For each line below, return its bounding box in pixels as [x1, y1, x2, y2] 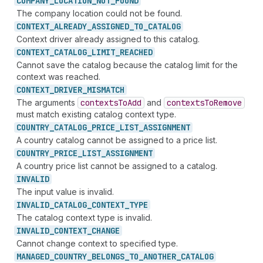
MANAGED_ [16, 251, 54, 262]
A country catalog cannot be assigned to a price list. [16, 135, 217, 145]
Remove [214, 97, 242, 108]
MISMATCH [87, 85, 124, 95]
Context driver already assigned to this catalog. [16, 34, 200, 44]
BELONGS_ [92, 251, 129, 262]
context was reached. [16, 72, 100, 82]
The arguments [16, 97, 77, 107]
